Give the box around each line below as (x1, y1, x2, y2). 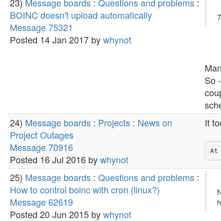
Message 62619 (10, 195, 73, 208)
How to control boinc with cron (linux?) (10, 183, 160, 196)
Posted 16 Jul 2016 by (10, 153, 100, 166)
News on (138, 116, 172, 129)
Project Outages (10, 128, 74, 141)
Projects (98, 116, 130, 129)
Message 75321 (10, 21, 73, 34)
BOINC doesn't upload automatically (10, 8, 152, 21)
